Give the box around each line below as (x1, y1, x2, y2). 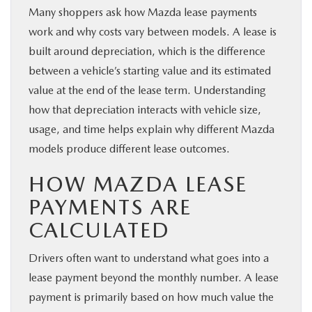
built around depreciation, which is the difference (29, 44, 265, 58)
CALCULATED (29, 217, 170, 242)
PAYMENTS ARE (29, 194, 192, 219)
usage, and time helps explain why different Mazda (29, 122, 274, 136)
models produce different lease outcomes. (29, 141, 230, 155)
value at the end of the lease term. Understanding (29, 83, 266, 97)
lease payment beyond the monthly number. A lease (29, 270, 279, 284)
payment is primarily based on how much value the (29, 290, 274, 304)
